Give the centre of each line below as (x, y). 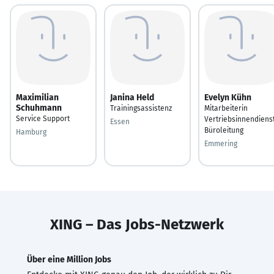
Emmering (221, 143)
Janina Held (132, 97)
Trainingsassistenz (141, 108)
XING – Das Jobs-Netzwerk (137, 224)
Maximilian (37, 97)
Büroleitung (224, 130)
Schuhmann (39, 108)
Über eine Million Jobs (69, 259)
